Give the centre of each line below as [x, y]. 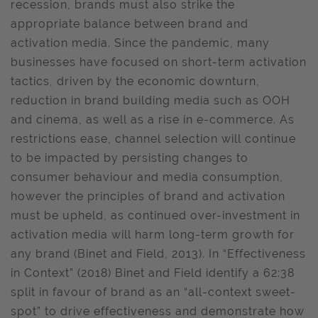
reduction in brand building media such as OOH [150, 100]
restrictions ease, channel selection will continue [153, 139]
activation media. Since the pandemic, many [140, 43]
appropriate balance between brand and [130, 24]
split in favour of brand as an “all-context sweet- [153, 292]
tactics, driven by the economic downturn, [135, 81]
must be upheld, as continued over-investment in [155, 215]
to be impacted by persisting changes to [130, 158]
